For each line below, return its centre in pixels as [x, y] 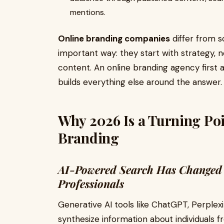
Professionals [91, 183]
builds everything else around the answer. [140, 82]
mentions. [88, 12]
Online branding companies [114, 38]
